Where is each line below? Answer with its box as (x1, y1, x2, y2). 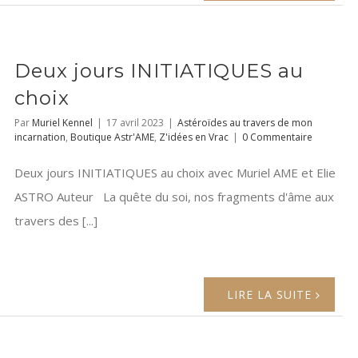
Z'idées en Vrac (159, 130, 229, 145)
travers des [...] (14, 213, 97, 229)
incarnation (14, 130, 66, 145)
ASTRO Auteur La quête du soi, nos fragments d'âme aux (14, 189, 334, 205)
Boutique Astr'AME (70, 130, 154, 145)
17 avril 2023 (106, 116, 164, 130)
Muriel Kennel (32, 116, 93, 130)
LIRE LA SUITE (227, 287, 312, 303)
